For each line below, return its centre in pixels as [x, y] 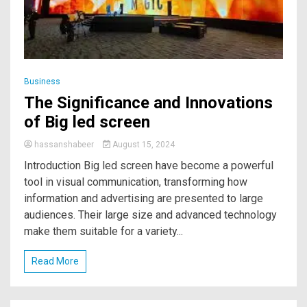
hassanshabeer [64, 144]
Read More [55, 261]
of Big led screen [87, 122]
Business [42, 81]
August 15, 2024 [142, 144]
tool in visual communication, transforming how [136, 182]
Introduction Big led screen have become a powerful [149, 165]
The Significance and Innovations [148, 102]
